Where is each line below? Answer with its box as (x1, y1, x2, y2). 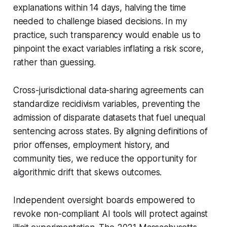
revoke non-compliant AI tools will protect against (13, 208, 208, 219)
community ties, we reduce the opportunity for (13, 153, 198, 164)
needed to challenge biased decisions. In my (13, 16, 187, 26)
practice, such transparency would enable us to (13, 29, 201, 40)
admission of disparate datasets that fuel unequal (13, 112, 205, 123)
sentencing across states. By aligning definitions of (13, 126, 208, 136)
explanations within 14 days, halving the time (13, 2, 186, 13)
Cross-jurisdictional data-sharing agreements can (13, 85, 204, 95)
